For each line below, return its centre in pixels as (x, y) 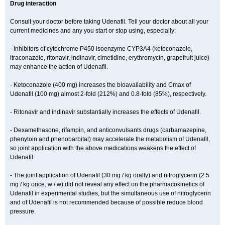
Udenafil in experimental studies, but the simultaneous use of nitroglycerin (110, 193)
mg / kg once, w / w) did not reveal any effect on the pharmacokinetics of (107, 184)
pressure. (23, 211)
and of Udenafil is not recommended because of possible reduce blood (106, 202)
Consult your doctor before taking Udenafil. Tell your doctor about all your (109, 22)
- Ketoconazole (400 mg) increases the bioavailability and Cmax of (100, 85)
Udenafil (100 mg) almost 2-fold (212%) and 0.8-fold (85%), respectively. (108, 94)
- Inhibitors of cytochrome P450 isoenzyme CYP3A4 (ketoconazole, (101, 49)
